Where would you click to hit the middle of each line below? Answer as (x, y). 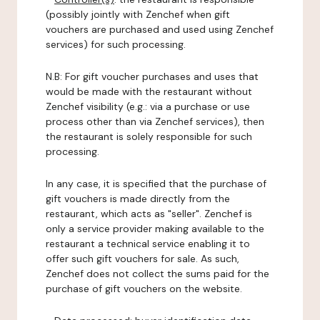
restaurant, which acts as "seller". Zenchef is (149, 214)
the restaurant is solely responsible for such (149, 136)
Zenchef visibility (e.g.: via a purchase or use (148, 106)
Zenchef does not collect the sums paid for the (157, 274)
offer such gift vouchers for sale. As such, (142, 259)
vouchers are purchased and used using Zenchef (160, 29)
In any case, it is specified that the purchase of (156, 184)
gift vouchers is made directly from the (138, 199)
